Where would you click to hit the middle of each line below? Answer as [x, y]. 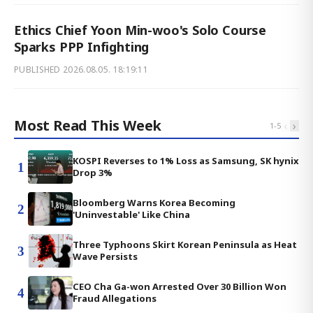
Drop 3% [93, 173]
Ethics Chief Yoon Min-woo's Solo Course [140, 30]
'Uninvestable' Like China [131, 215]
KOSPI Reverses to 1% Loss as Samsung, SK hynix [186, 161]
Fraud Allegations [115, 299]
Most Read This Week [88, 126]
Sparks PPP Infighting [82, 47]
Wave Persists [105, 257]
